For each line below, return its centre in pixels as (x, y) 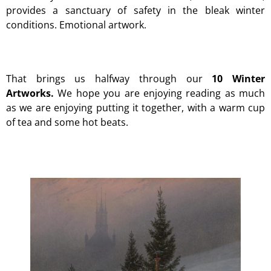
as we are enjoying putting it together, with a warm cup (135, 107)
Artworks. (30, 93)
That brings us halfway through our (109, 78)
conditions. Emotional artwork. (76, 25)
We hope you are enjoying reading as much (159, 93)
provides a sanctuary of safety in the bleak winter (135, 11)
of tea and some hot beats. (67, 122)
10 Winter (239, 78)
